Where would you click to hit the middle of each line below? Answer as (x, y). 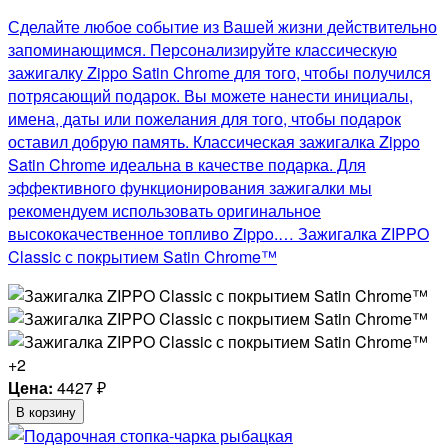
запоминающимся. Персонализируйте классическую (202, 50)
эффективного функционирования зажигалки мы (190, 188)
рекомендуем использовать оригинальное (164, 211)
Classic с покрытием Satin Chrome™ (142, 257)
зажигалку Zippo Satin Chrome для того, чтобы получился (219, 73)
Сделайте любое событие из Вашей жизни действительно (222, 27)
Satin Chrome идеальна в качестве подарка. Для (187, 165)
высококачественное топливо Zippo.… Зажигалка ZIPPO (218, 234)
